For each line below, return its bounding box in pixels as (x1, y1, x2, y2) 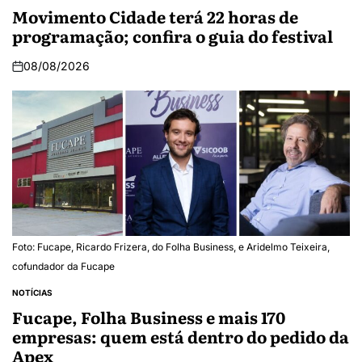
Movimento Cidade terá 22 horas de (12, 4, 298, 29)
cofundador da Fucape (12, 260, 115, 273)
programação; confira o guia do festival (12, 23, 333, 48)
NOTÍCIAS (12, 288, 53, 298)
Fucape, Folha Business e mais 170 (12, 305, 285, 330)
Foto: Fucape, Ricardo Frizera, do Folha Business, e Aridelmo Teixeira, (12, 241, 330, 254)
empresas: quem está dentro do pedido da (12, 324, 349, 349)
